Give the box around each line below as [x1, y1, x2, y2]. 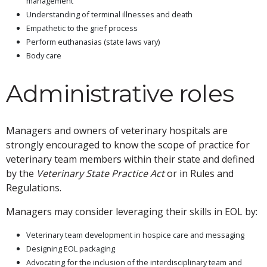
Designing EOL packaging [26, 243, 115, 254]
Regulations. [6, 181, 61, 194]
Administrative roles [6, 78, 234, 108]
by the [6, 166, 36, 180]
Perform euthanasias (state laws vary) [26, 36, 160, 47]
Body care [26, 49, 61, 61]
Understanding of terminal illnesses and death [26, 8, 193, 20]
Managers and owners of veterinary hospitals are [6, 123, 228, 137]
